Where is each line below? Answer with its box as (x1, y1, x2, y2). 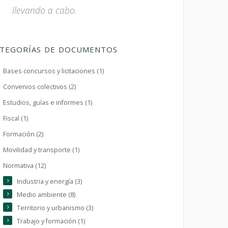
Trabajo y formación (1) (17, 217, 85, 225)
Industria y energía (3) (17, 177, 82, 186)
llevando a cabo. (12, 4, 77, 16)
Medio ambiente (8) (17, 190, 75, 199)
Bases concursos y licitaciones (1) (3, 67, 104, 75)
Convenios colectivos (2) (3, 82, 76, 91)
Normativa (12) (3, 161, 46, 170)
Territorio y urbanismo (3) (17, 204, 93, 212)
